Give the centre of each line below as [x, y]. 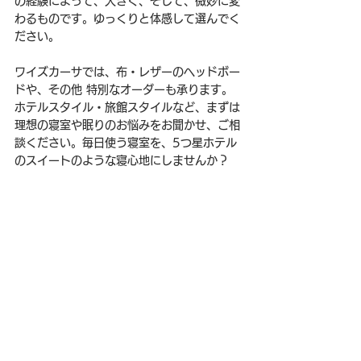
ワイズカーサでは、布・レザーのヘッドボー [127, 72]
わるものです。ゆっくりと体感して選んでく [127, 19]
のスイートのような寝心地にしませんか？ [122, 161]
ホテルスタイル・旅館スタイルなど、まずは [127, 108]
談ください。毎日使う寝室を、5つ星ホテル [126, 143]
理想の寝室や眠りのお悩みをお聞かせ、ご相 [127, 125]
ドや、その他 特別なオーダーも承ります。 [124, 90]
